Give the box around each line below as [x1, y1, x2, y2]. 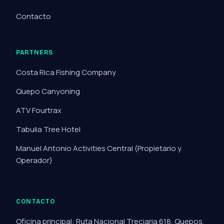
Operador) [16, 155, 52, 165]
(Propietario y [134, 143, 181, 153]
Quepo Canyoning [16, 86, 80, 96]
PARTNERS [16, 49, 53, 56]
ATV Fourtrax [16, 105, 61, 115]
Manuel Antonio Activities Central [16, 143, 134, 153]
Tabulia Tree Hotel [16, 124, 80, 134]
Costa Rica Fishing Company [16, 67, 116, 77]
